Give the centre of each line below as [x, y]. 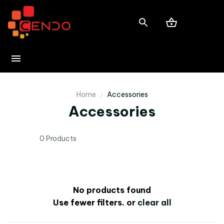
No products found [112, 190]
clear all [154, 203]
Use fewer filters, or [95, 203]
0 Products [58, 139]
